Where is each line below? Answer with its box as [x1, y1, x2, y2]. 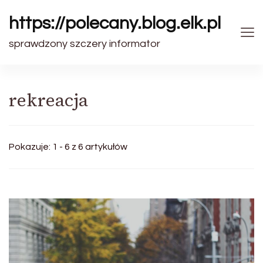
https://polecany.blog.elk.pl [9, 14, 221, 32]
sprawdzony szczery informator [9, 38, 160, 49]
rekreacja [9, 88, 88, 112]
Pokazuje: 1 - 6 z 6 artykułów [9, 142, 127, 151]
